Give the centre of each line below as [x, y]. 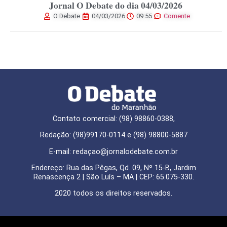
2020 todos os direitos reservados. [113, 194]
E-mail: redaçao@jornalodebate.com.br [113, 152]
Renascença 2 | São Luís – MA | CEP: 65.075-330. [113, 177]
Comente [177, 16]
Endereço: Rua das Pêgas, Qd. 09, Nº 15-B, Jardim [113, 168]
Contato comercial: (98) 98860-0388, [113, 119]
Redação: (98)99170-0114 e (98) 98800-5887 [113, 135]
